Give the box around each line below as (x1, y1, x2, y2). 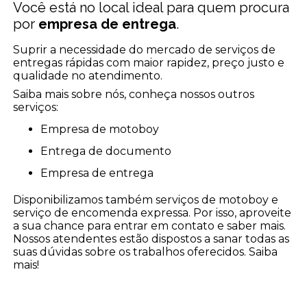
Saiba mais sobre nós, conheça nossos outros (13, 88, 255, 101)
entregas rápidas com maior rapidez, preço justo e (13, 56, 285, 70)
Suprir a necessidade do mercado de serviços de (13, 43, 276, 57)
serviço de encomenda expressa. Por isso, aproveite (13, 206, 292, 220)
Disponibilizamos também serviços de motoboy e (13, 193, 279, 207)
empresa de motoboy (48, 123, 160, 136)
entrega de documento (48, 145, 172, 158)
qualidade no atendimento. (13, 69, 163, 83)
